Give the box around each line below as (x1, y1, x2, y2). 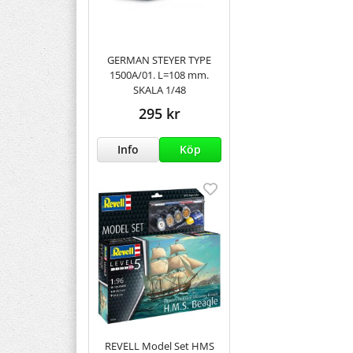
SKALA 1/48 (132, 82, 186, 97)
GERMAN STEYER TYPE (107, 52, 211, 67)
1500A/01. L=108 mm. (110, 67, 209, 82)
